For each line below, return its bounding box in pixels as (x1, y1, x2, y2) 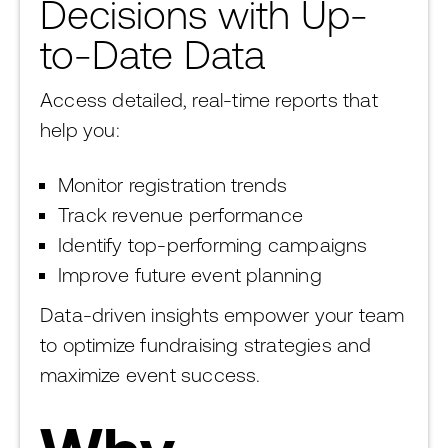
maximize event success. (40, 363, 261, 386)
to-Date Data (40, 32, 265, 77)
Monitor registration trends (58, 173, 288, 196)
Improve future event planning (58, 263, 322, 286)
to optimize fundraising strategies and (40, 333, 372, 356)
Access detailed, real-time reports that (40, 88, 378, 111)
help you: (40, 118, 120, 141)
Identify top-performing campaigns (58, 233, 368, 256)
